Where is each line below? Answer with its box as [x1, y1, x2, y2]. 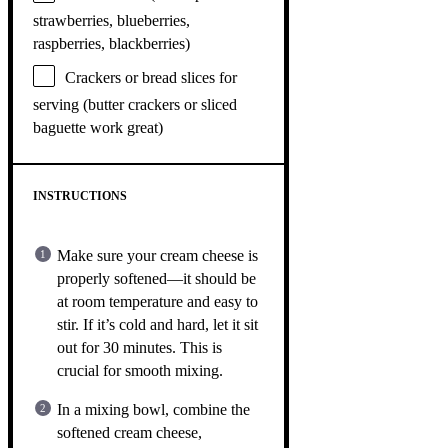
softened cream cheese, [57, 423, 202, 441]
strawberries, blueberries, [33, 11, 190, 29]
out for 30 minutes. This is [57, 338, 222, 356]
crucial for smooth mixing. [57, 361, 223, 379]
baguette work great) [33, 118, 163, 136]
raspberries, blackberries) [33, 34, 190, 52]
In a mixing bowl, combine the [57, 400, 250, 418]
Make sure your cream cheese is [57, 246, 258, 264]
